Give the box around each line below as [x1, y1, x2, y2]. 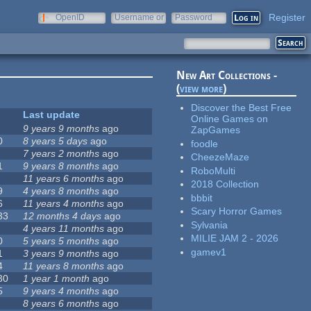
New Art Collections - [176, 69, 278, 83]
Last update [23, 109, 81, 121]
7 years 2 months [23, 148, 100, 160]
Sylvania [191, 219, 228, 230]
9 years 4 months [23, 285, 100, 297]
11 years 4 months [23, 198, 105, 210]
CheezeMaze [191, 151, 250, 163]
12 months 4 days [23, 210, 102, 222]
